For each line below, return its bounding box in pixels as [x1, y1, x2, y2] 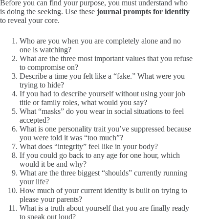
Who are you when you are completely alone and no [20, 37, 181, 45]
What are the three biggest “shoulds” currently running [20, 169, 187, 177]
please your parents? [20, 195, 82, 204]
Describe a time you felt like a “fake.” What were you [20, 72, 185, 81]
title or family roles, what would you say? [20, 98, 147, 107]
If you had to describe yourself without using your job [20, 89, 185, 98]
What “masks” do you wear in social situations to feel [20, 107, 184, 116]
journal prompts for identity [97, 7, 190, 16]
